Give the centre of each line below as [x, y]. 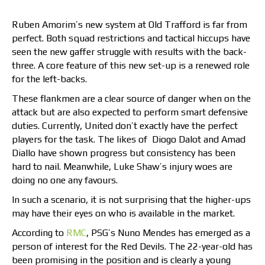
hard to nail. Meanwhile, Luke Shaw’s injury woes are [122, 167]
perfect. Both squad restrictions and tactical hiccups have [131, 38]
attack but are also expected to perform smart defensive [130, 112]
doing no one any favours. [65, 180]
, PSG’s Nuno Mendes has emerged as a [168, 233]
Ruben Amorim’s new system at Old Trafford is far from [130, 25]
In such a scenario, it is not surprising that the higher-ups [131, 200]
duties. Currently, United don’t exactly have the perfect [125, 126]
